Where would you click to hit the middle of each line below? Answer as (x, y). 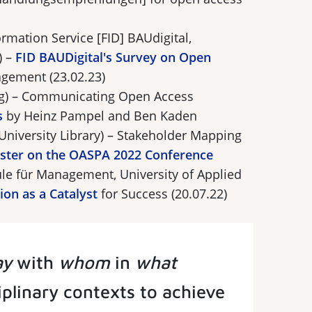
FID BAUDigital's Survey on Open (113, 57)
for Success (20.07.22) (162, 194)
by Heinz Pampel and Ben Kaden (100, 116)
